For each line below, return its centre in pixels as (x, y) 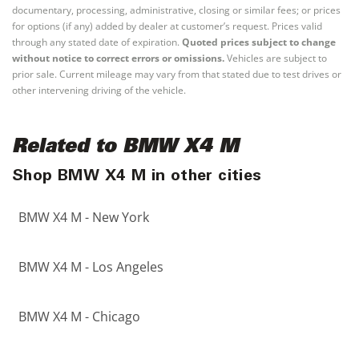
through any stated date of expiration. (96, 42)
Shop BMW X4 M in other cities (137, 177)
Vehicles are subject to (276, 58)
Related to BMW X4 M (125, 148)
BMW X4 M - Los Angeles (91, 267)
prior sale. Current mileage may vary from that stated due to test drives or (177, 74)
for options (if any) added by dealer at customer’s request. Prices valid (167, 26)
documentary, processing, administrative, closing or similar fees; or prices (176, 10)
